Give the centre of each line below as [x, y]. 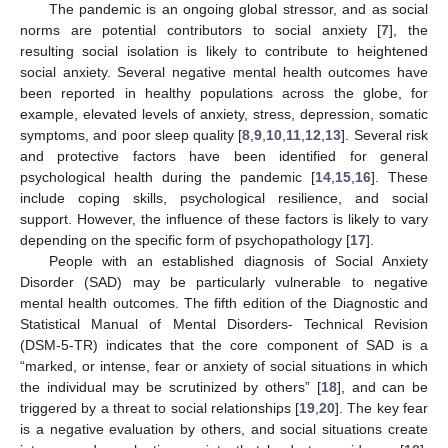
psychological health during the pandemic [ [167, 176]
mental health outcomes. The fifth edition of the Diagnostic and [224, 302]
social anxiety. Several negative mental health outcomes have [224, 71]
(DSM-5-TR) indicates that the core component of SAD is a [224, 344]
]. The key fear [382, 407]
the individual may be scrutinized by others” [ [170, 386]
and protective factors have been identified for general [224, 155]
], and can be [382, 386]
